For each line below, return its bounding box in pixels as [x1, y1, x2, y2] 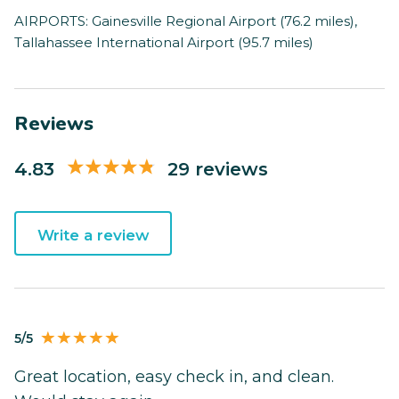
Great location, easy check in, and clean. [14, 367, 334, 387]
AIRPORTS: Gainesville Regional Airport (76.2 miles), [14, 12, 357, 30]
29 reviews [167, 157, 268, 180]
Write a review [37, 226, 150, 245]
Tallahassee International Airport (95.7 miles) [14, 34, 313, 52]
